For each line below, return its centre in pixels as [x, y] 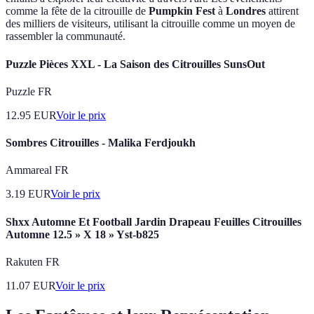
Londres [246, 11]
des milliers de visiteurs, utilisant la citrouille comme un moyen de [150, 24]
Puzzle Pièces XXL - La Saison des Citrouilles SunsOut [135, 64]
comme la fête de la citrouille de [77, 11]
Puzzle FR [29, 91]
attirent [282, 11]
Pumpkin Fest [182, 11]
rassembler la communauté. [66, 36]
